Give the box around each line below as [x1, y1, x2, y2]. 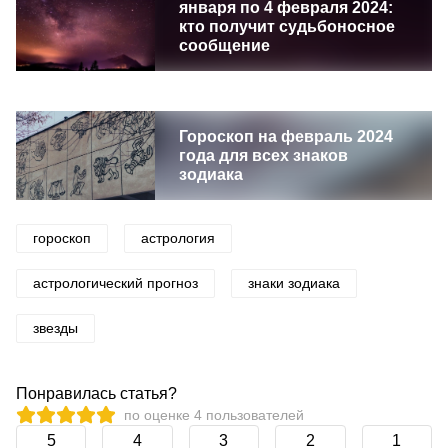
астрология [141, 230, 215, 246]
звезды [33, 320, 78, 336]
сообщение [178, 37, 270, 54]
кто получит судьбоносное [178, 18, 395, 35]
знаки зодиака [248, 275, 340, 291]
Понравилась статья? [16, 385, 177, 402]
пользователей [206, 406, 304, 423]
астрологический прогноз [33, 275, 198, 291]
